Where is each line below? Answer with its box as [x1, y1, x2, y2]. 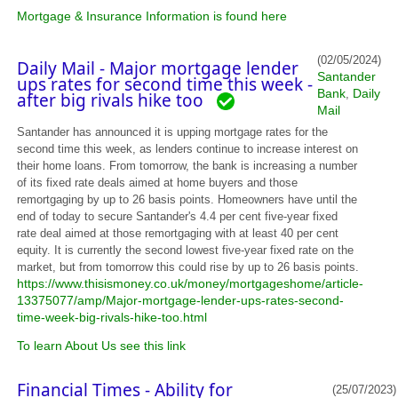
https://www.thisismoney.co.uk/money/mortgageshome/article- [17, 276, 364, 291]
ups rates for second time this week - [17, 73, 314, 96]
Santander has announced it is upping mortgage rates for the [17, 125, 329, 139]
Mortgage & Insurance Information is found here [17, 9, 288, 23]
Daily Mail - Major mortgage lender [17, 57, 299, 80]
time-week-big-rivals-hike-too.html [17, 310, 208, 324]
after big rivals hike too [17, 89, 218, 112]
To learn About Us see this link [17, 338, 187, 353]
